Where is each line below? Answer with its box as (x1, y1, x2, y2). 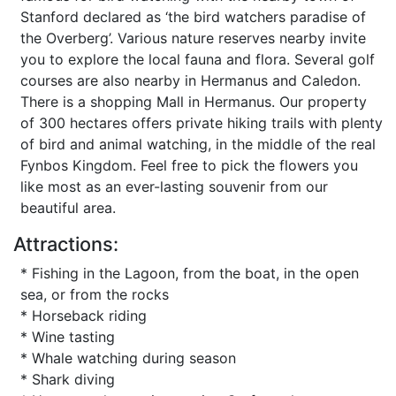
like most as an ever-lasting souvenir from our (20, 178, 328, 195)
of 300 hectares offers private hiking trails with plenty (20, 114, 383, 132)
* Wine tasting (20, 328, 115, 346)
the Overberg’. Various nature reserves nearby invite (20, 29, 366, 47)
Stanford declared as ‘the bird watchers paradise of (20, 8, 366, 26)
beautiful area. (20, 199, 116, 217)
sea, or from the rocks (20, 286, 169, 303)
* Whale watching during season (20, 349, 236, 367)
